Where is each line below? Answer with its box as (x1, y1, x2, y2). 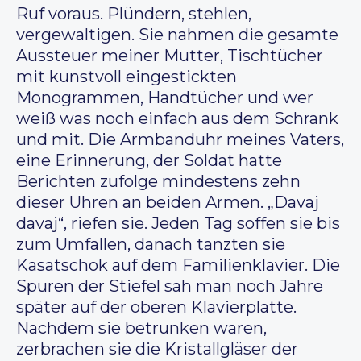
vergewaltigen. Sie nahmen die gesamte (16, 25, 338, 45)
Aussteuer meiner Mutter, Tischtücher (16, 46, 323, 66)
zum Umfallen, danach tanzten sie (16, 234, 285, 255)
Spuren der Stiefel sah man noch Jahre (16, 276, 323, 297)
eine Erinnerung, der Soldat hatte (16, 151, 282, 171)
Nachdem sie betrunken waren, (16, 318, 267, 338)
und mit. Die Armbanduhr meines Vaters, (16, 130, 344, 150)
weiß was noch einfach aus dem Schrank (16, 109, 338, 129)
